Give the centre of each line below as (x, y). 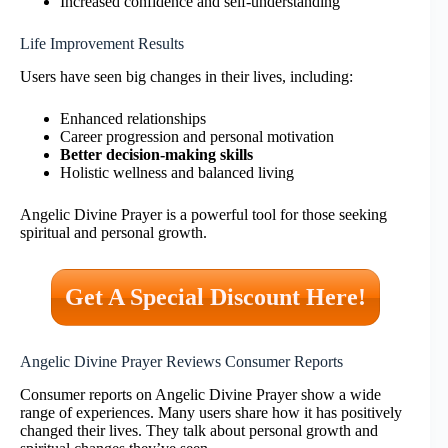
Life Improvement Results (102, 43)
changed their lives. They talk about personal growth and (199, 430)
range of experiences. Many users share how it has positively (211, 412)
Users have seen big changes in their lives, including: (186, 76)
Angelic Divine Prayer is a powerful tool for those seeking (203, 214)
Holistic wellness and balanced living (177, 172)
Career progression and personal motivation (197, 136)
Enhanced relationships (133, 118)
